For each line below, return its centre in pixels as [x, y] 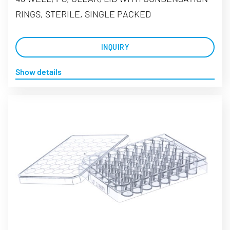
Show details [39, 72]
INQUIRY [115, 47]
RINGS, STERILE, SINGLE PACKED [83, 14]
